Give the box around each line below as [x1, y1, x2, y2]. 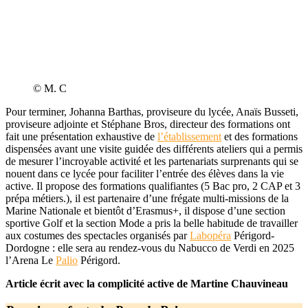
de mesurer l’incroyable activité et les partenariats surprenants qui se [5, 155, 298, 168]
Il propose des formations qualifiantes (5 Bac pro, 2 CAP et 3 [36, 180, 300, 192]
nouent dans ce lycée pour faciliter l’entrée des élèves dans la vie [5, 168, 284, 180]
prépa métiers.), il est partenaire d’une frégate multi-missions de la [5, 192, 289, 205]
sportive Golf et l [5, 217, 78, 230]
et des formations [221, 131, 298, 143]
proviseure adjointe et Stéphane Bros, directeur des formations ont [5, 118, 290, 131]
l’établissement [157, 131, 221, 143]
